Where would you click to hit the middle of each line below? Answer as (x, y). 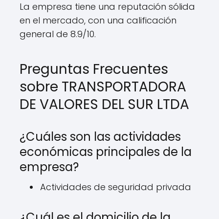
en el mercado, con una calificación (98, 20)
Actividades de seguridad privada (116, 187)
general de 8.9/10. (58, 34)
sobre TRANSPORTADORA (103, 87)
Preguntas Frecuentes (94, 69)
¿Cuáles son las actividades (100, 137)
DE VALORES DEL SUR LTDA (104, 104)
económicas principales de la (106, 152)
